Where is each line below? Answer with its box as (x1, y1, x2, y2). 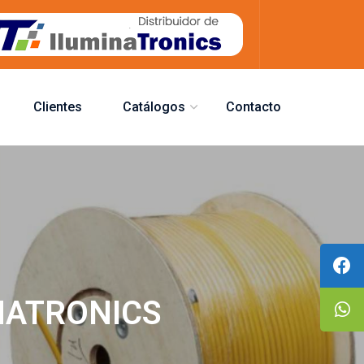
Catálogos (123, 99, 185, 115)
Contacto (226, 99, 281, 115)
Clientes (33, 99, 82, 115)
